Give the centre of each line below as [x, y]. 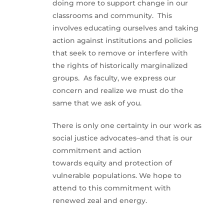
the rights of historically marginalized [120, 66]
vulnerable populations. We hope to [117, 176]
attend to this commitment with [111, 188]
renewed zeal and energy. [99, 201]
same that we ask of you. [97, 103]
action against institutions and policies [122, 41]
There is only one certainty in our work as [127, 126]
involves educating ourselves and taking [125, 28]
